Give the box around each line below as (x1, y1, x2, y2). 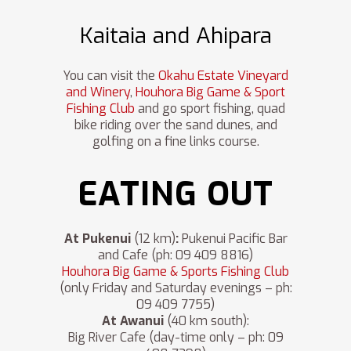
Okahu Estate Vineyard (158, 67, 288, 85)
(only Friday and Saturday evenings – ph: (59, 280, 292, 297)
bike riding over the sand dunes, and (74, 117, 277, 134)
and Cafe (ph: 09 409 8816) (98, 247, 253, 264)
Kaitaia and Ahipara (79, 21, 272, 51)
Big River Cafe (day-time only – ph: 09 (67, 329, 284, 346)
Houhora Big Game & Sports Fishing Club (62, 263, 289, 280)
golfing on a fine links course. (92, 133, 259, 150)
